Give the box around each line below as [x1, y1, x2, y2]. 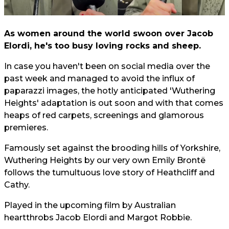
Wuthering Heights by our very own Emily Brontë [4, 155, 205, 165]
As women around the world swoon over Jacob [4, 29, 213, 38]
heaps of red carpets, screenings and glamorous [4, 110, 204, 120]
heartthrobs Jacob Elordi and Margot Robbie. [4, 213, 192, 222]
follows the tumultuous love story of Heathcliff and [4, 168, 215, 177]
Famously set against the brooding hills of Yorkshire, [4, 143, 220, 153]
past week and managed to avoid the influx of [4, 74, 195, 83]
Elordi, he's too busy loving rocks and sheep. [4, 41, 201, 51]
